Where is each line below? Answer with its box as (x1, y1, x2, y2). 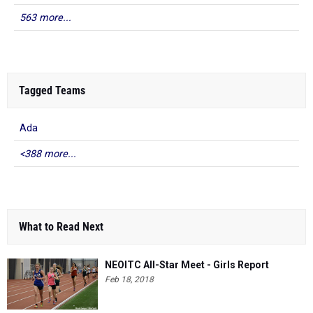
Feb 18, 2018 (105, 275, 154, 284)
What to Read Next (19, 220, 103, 233)
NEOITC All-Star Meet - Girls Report (105, 259, 269, 270)
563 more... (20, 12, 71, 24)
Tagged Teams (19, 84, 85, 97)
